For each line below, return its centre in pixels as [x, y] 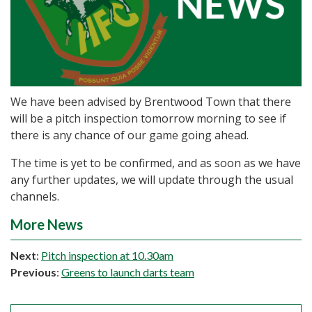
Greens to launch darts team [128, 272]
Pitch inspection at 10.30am [107, 256]
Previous [33, 272]
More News [47, 225]
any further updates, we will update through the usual [152, 180]
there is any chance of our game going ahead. [130, 135]
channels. [35, 197]
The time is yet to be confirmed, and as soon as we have [156, 163]
